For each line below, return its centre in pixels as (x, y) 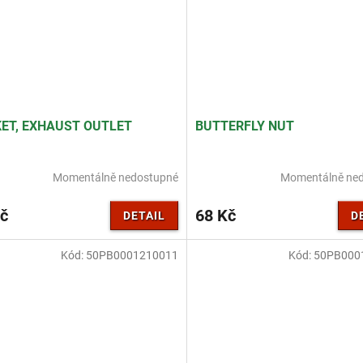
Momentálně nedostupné (115, 177)
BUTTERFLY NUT (244, 126)
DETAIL (144, 216)
